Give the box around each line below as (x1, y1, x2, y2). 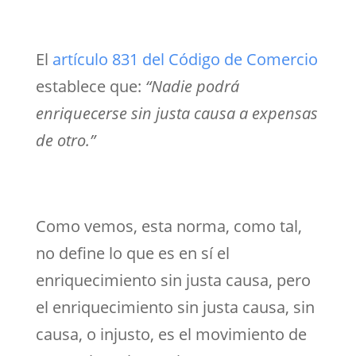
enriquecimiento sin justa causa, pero (35, 269, 311, 291)
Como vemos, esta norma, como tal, (35, 215, 302, 237)
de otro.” (35, 129, 95, 151)
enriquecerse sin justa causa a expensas (35, 102, 318, 124)
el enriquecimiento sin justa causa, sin (35, 296, 315, 318)
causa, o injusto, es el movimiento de (35, 323, 307, 345)
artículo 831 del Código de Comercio (48, 48, 318, 70)
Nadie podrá (150, 75, 239, 97)
